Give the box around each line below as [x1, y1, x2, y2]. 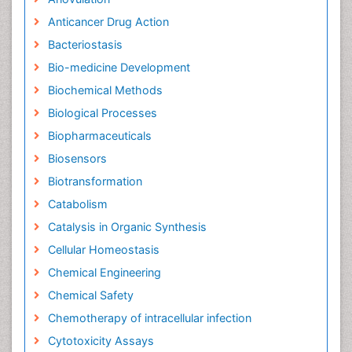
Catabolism [47, 197, 108, 211]
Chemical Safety [47, 288, 134, 302]
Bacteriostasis [47, 38, 123, 51]
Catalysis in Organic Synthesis [47, 220, 207, 233]
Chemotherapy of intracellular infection [47, 311, 251, 324]
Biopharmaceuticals [47, 129, 152, 142]
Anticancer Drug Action [47, 15, 169, 28]
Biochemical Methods [47, 83, 163, 97]
